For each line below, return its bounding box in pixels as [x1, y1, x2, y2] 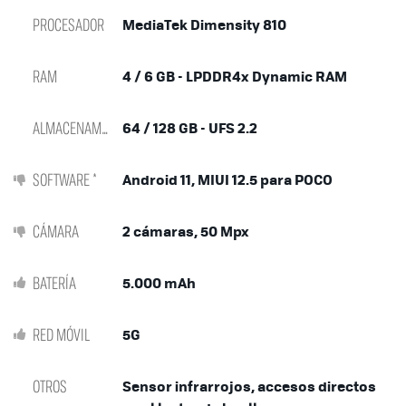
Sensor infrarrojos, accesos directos [122, 375, 376, 396]
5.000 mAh [122, 272, 196, 293]
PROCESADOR [33, 13, 104, 36]
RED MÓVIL [33, 323, 90, 346]
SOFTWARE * [33, 168, 97, 191]
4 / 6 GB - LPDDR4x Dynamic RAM [122, 65, 347, 86]
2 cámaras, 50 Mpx [122, 220, 249, 241]
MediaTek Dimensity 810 [122, 14, 286, 34]
